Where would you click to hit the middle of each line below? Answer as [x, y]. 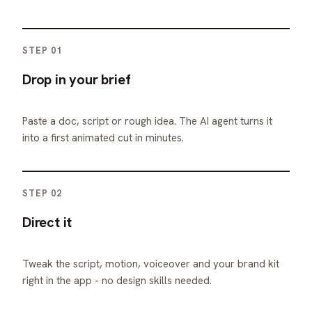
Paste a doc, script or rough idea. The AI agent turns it [147, 121]
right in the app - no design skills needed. [117, 280]
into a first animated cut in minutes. [103, 138]
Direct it [47, 222]
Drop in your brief [77, 79]
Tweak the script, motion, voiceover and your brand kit [151, 264]
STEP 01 [42, 50]
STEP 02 [42, 193]
